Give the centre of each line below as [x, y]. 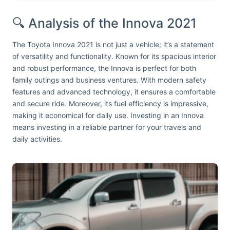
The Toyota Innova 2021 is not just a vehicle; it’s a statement [113, 44]
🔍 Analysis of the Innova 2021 [104, 23]
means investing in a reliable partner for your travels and [107, 127]
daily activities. [37, 139]
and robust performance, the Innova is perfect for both [104, 68]
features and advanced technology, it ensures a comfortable [114, 92]
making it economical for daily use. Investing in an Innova [108, 115]
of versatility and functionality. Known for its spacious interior [114, 56]
